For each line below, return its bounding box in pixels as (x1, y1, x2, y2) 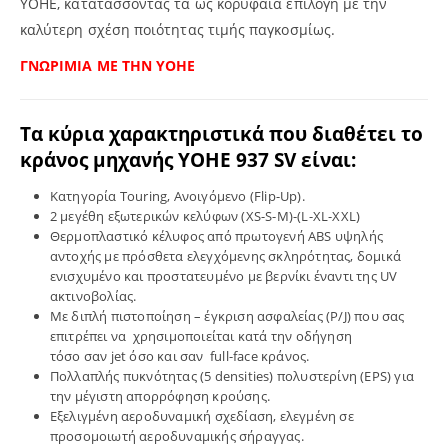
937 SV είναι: (231, 146, 356, 172)
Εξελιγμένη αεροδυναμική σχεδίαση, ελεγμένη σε (49, 406, 354, 425)
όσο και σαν (126, 346, 207, 365)
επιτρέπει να (49, 326, 130, 345)
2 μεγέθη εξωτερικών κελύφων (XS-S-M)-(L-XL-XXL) (49, 206, 361, 225)
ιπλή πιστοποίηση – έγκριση (79, 306, 254, 325)
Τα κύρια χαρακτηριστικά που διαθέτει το (20, 120, 423, 146)
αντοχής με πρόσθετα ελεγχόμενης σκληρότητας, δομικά (49, 246, 401, 265)
